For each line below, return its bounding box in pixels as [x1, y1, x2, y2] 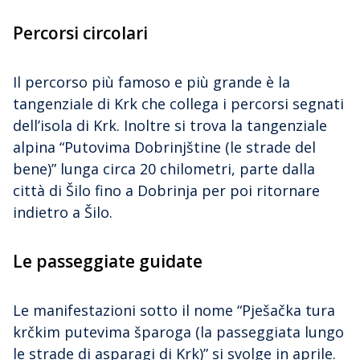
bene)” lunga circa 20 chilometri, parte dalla [13, 158, 315, 178]
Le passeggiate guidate [13, 249, 202, 272]
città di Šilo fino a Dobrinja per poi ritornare [13, 180, 320, 200]
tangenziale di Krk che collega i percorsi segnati [13, 93, 344, 113]
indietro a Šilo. [13, 202, 112, 222]
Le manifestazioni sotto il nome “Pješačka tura [13, 301, 335, 321]
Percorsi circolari [13, 21, 148, 44]
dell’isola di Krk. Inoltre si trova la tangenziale [13, 115, 327, 135]
